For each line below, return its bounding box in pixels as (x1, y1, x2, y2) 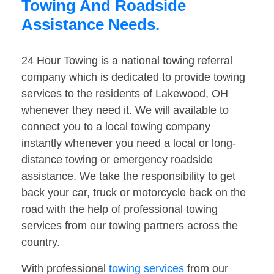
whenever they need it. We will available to (21, 104, 229, 117)
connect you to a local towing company (21, 120, 210, 133)
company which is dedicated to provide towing (21, 71, 245, 84)
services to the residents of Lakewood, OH (21, 87, 228, 100)
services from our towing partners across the (21, 220, 238, 232)
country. (21, 236, 60, 249)
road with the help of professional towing (21, 203, 218, 216)
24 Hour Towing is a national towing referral (21, 54, 232, 67)
